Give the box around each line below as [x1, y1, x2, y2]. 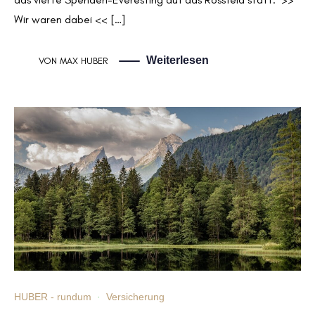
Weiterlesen [146, 53, 209, 66]
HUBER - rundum [14, 291, 91, 303]
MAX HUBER [60, 55, 108, 66]
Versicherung [106, 291, 165, 303]
